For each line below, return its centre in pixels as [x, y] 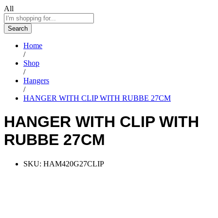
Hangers [36, 80]
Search [18, 28]
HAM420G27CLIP [74, 163]
